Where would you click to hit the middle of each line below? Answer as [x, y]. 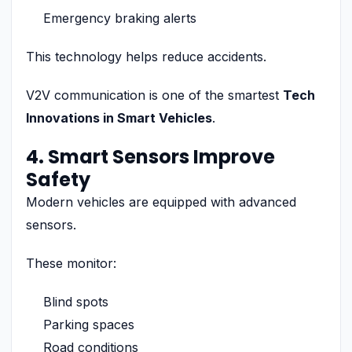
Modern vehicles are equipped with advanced [161, 202]
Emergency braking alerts [120, 18]
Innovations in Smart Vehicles [119, 117]
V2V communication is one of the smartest [154, 95]
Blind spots [76, 301]
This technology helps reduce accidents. [146, 56]
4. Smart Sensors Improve [150, 156]
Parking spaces [89, 324]
